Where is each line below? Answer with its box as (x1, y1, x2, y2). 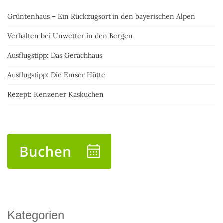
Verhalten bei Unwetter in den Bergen (7, 31, 133, 41)
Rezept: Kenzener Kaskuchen (7, 90, 104, 99)
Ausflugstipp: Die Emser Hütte (7, 70, 105, 80)
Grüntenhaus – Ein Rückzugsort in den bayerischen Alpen (7, 12, 195, 21)
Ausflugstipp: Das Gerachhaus (7, 51, 102, 60)
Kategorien (7, 208, 64, 222)
